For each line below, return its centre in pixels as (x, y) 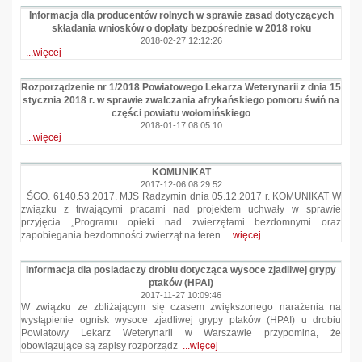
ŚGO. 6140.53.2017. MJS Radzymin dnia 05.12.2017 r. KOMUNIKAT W (181, 196)
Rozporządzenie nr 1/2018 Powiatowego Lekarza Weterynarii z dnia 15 (181, 87)
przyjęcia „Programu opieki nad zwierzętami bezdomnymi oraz (181, 222)
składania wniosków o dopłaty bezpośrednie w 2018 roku (181, 28)
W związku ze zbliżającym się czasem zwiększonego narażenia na (181, 307)
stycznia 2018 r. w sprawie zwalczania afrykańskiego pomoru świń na (181, 100)
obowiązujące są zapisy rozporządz (102, 346)
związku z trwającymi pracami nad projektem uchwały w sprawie (181, 209)
